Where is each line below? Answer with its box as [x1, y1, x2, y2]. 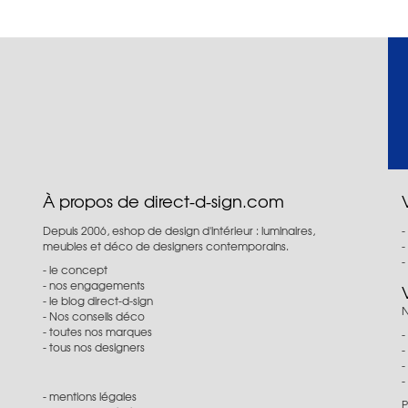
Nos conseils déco [49, 308, 146, 324]
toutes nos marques [49, 323, 153, 340]
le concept [49, 261, 108, 278]
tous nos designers [49, 339, 146, 355]
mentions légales [49, 388, 138, 404]
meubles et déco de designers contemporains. [43, 238, 290, 254]
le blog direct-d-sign [49, 292, 154, 309]
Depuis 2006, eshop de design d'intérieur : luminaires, [43, 222, 316, 239]
